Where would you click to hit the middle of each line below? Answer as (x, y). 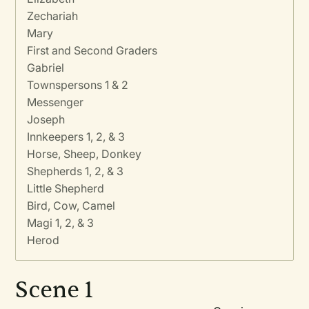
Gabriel (46, 68)
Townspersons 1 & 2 (78, 85)
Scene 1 (54, 290)
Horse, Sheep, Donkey (84, 154)
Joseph (46, 119)
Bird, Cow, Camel (71, 206)
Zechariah (53, 16)
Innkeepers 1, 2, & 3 (76, 137)
